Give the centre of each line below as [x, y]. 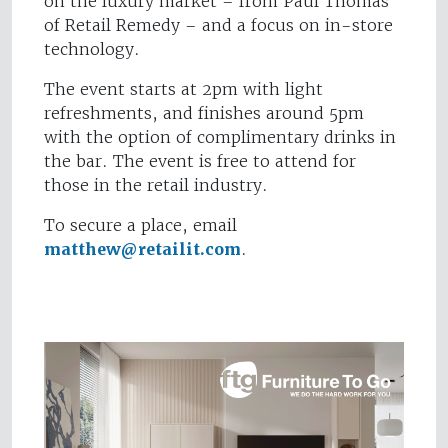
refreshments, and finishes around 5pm [204, 113]
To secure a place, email [140, 225]
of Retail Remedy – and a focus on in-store [218, 25]
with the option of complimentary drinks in [220, 137]
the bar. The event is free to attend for [200, 161]
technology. [92, 49]
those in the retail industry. [156, 185]
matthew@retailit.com [142, 250]
